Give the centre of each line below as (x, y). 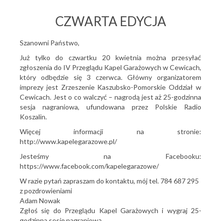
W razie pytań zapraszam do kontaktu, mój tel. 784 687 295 (109, 181)
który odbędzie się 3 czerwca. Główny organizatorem (110, 77)
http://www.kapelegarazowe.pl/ (68, 141)
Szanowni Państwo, (50, 43)
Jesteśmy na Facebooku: (110, 156)
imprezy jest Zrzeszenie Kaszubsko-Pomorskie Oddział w (110, 87)
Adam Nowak (40, 201)
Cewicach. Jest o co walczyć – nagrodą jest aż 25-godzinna (110, 97)
